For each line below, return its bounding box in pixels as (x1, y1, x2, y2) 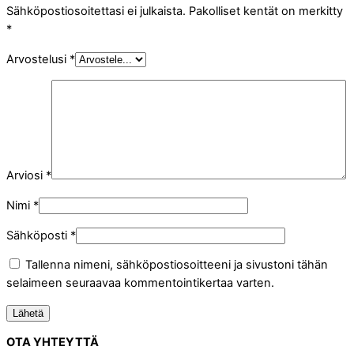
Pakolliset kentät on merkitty (189, 4, 343, 19)
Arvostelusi (6, 51, 70, 66)
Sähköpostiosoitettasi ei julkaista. (6, 4, 186, 19)
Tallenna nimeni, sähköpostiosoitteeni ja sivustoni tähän (25, 258, 328, 273)
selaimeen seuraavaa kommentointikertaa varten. (6, 276, 274, 291)
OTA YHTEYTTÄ (6, 335, 99, 350)
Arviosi (6, 168, 46, 183)
